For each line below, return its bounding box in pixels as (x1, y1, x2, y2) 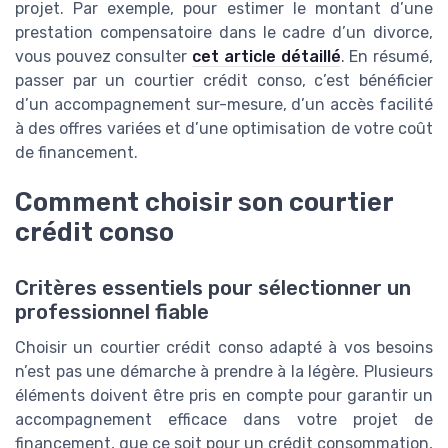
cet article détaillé (192, 46, 341, 66)
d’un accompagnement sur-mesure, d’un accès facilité (15, 94, 433, 114)
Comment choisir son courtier (15, 186, 393, 217)
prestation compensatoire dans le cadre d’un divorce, (15, 22, 433, 42)
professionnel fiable (15, 299, 209, 324)
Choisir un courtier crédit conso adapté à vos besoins (15, 337, 433, 357)
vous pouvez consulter (15, 46, 193, 66)
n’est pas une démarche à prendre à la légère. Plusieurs (15, 361, 433, 381)
